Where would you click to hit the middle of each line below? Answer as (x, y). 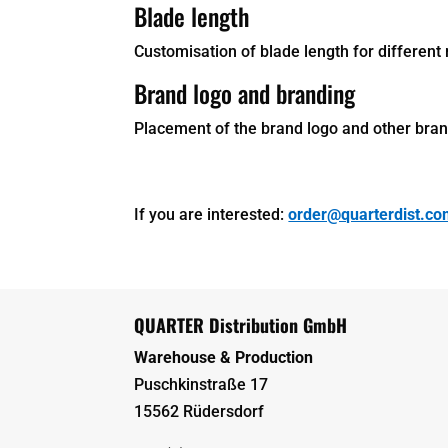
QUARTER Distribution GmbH (241, 324)
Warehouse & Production (224, 357)
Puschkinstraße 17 (201, 384)
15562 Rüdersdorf (199, 411)
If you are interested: (211, 214)
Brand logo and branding (245, 92)
